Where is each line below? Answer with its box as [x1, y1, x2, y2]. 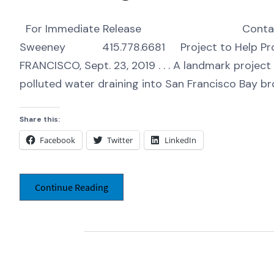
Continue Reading [35, 181, 108, 194]
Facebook [40, 134, 75, 146]
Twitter [107, 134, 133, 146]
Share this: [20, 114, 60, 124]
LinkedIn [165, 134, 196, 146]
